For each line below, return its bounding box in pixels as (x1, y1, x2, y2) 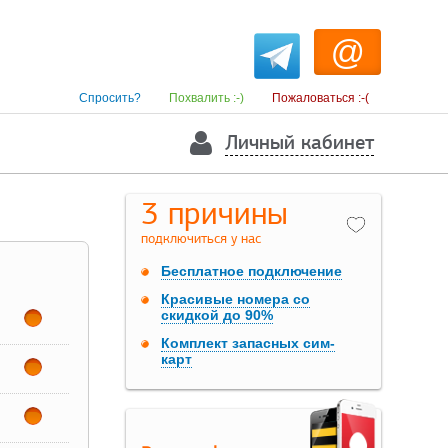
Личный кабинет (225, 129, 374, 155)
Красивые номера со (161, 290, 310, 307)
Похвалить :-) (169, 90, 244, 105)
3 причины (141, 193, 288, 233)
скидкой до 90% (161, 306, 273, 323)
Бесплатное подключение (161, 262, 342, 279)
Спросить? (79, 90, 141, 105)
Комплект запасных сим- (161, 334, 335, 351)
